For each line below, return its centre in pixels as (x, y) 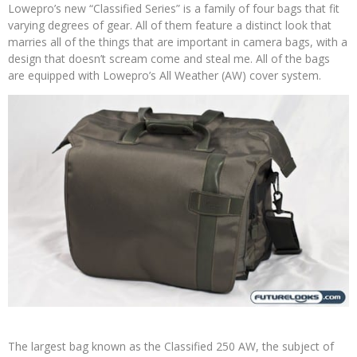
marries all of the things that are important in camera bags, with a (178, 42)
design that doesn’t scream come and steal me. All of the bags (169, 59)
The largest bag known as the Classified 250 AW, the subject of (171, 346)
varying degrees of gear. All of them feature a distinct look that (170, 25)
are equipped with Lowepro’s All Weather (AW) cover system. (165, 76)
